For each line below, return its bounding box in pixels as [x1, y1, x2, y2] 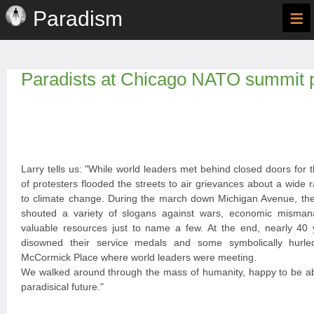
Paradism [33, 7, 123, 30]
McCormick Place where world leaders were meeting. [21, 252, 257, 263]
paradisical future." [21, 281, 104, 292]
